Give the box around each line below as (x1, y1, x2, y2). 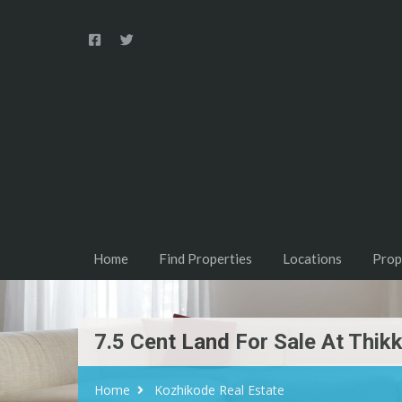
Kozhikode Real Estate (154, 381, 284, 399)
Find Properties (159, 250, 252, 267)
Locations (283, 250, 342, 267)
